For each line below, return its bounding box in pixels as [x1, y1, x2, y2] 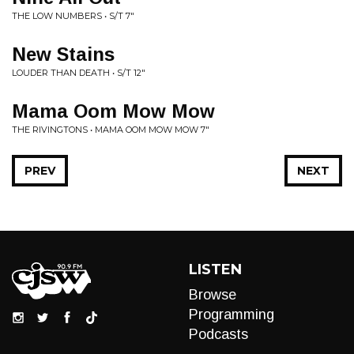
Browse [189, 287, 236, 303]
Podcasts [189, 326, 248, 342]
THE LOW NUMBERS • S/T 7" [12, 10, 134, 21]
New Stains [12, 43, 115, 65]
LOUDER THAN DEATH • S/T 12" [12, 67, 145, 78]
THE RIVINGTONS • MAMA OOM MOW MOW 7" [12, 124, 209, 135]
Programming [189, 307, 274, 322]
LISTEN [189, 261, 242, 278]
